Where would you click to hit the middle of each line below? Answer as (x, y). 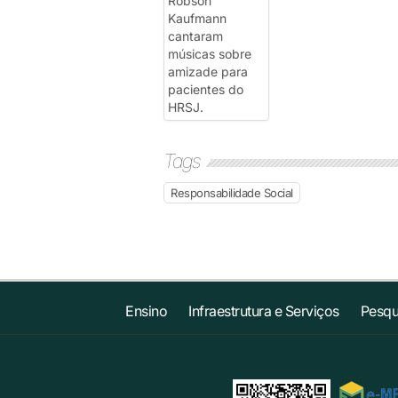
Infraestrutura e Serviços (264, 310)
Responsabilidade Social (232, 192)
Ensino (147, 310)
